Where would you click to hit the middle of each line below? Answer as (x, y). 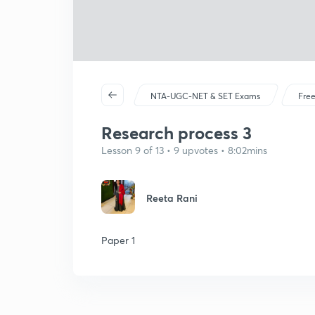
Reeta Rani (172, 198)
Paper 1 (118, 240)
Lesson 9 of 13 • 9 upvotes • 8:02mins (184, 150)
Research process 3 (176, 133)
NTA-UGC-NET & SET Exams (206, 96)
